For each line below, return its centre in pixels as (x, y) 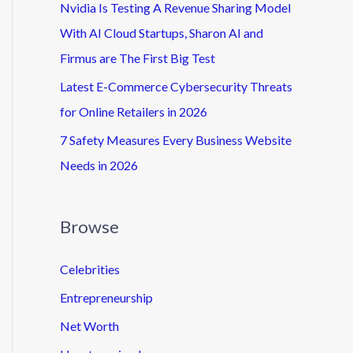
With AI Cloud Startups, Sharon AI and (162, 33)
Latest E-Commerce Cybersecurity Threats (176, 86)
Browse (89, 226)
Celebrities (90, 269)
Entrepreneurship (106, 297)
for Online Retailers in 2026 (134, 111)
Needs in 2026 (99, 165)
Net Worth (89, 325)
